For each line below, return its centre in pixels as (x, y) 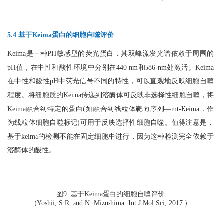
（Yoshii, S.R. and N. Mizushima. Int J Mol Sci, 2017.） (110, 203)
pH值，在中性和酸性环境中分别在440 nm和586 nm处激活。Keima (110, 67)
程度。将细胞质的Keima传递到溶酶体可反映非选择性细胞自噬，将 (110, 95)
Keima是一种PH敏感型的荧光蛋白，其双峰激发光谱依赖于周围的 (110, 53)
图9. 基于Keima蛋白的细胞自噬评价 (110, 194)
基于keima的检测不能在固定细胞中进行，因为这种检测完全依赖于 (110, 136)
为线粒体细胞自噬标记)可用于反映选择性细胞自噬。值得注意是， (110, 122)
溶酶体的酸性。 (32, 150)
